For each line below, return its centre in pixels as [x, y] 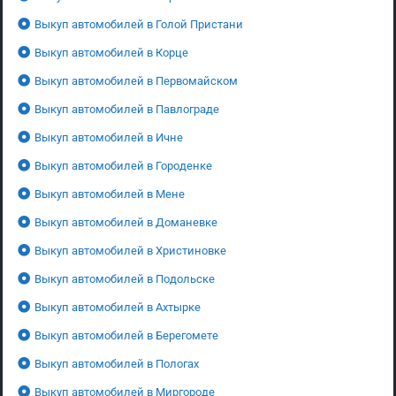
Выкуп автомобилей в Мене [110, 194]
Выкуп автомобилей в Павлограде [127, 109]
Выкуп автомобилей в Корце [111, 52]
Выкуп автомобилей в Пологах [117, 363]
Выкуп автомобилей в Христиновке [130, 250]
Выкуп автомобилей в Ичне [109, 137]
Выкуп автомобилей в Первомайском [136, 80]
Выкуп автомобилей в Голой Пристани [139, 24]
